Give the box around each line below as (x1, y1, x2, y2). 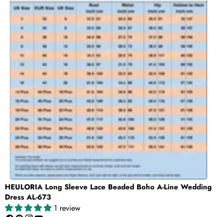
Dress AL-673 (5, 192, 51, 202)
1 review (54, 202, 80, 214)
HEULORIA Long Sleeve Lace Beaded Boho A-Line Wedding (5, 182, 212, 192)
